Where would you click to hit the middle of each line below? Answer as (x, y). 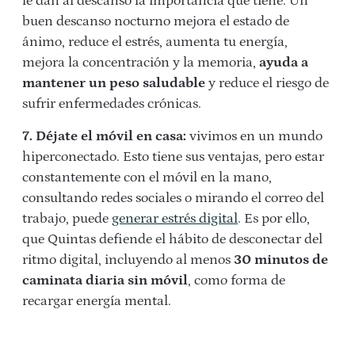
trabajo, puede (67, 219)
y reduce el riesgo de (267, 83)
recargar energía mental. (97, 301)
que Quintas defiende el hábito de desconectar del (172, 239)
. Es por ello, (274, 219)
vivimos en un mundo (254, 136)
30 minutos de (281, 260)
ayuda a (284, 63)
